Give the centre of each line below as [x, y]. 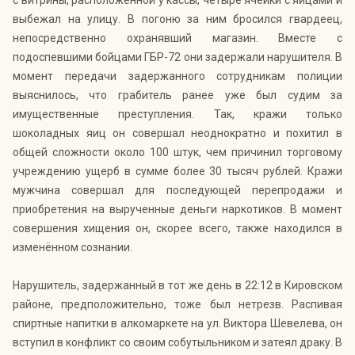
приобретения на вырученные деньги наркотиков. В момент [177, 210]
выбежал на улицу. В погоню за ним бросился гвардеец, [177, 19]
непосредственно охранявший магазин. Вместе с [177, 38]
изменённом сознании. [73, 248]
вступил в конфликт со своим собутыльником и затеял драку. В [177, 343]
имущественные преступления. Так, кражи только [177, 115]
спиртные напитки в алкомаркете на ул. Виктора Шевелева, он [177, 324]
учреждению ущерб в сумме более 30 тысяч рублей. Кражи [177, 172]
